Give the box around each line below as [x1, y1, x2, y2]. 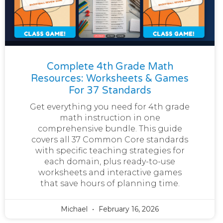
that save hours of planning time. [40, 178, 180, 188]
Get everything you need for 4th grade [30, 102, 190, 111]
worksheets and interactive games [38, 167, 182, 177]
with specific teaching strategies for [35, 145, 185, 155]
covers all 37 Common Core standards [31, 134, 189, 144]
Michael [61, 204, 90, 214]
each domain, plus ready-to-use [44, 156, 176, 166]
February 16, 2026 [97, 204, 159, 214]
